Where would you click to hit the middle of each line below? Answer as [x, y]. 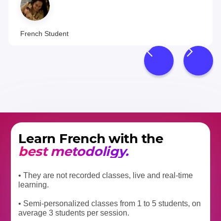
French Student [44, 33]
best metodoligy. [74, 151]
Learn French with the [91, 138]
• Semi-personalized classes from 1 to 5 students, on [110, 203]
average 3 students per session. [74, 213]
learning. [34, 184]
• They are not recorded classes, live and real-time [106, 175]
